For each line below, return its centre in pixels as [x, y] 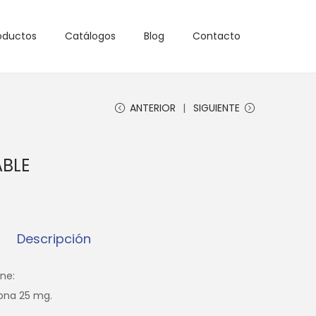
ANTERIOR [153, 108]
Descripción [54, 238]
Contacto [217, 36]
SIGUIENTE [217, 108]
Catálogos [90, 36]
